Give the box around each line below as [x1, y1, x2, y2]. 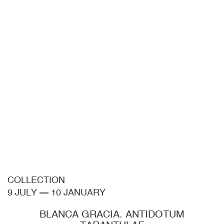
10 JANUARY [51, 187, 105, 198]
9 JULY [7, 187, 37, 198]
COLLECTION [7, 174, 65, 185]
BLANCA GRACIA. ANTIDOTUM [39, 208, 184, 220]
